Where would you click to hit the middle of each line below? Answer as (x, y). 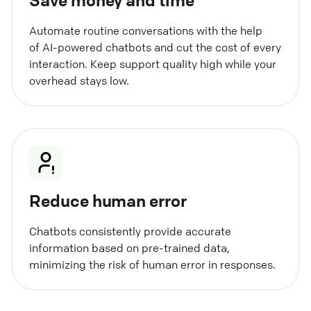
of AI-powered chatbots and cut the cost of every (155, 47)
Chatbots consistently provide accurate (131, 231)
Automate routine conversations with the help (146, 30)
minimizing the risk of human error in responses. (153, 264)
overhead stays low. (79, 80)
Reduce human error (108, 200)
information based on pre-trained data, (130, 247)
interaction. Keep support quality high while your (153, 64)
